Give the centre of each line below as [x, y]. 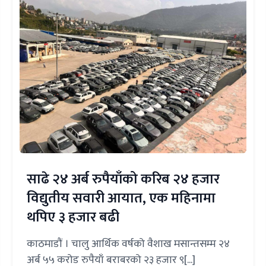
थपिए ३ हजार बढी [73, 217]
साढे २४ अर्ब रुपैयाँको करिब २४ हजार [123, 179]
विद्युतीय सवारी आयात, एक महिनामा [121, 198]
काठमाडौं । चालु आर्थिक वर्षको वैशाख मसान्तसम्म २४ [129, 244]
